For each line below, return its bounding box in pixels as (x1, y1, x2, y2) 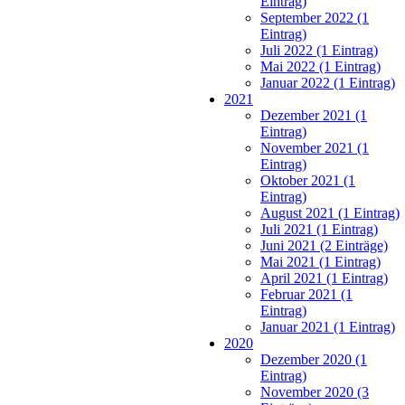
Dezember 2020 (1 (260, 352, 367, 368)
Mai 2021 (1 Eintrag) (260, 254, 381, 270)
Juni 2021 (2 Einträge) (260, 238, 388, 254)
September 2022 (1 (260, 10, 369, 26)
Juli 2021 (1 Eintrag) (260, 221, 378, 238)
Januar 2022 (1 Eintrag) (260, 75, 395, 91)
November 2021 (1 (260, 140, 369, 156)
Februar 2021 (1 (260, 287, 353, 303)
